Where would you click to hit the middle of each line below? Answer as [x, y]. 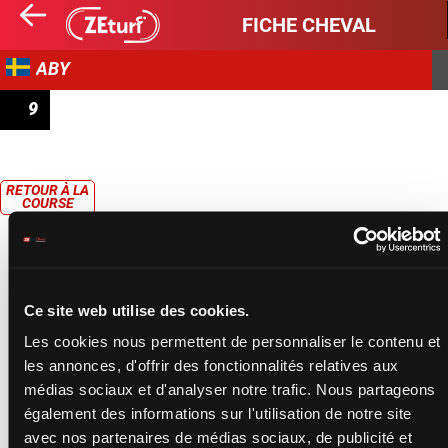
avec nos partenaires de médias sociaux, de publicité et [217, 437]
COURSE [47, 203]
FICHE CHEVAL [309, 25]
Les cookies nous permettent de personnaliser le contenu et [231, 341]
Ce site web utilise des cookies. [136, 309]
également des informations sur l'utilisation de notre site [217, 413]
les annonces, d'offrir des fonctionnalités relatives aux [210, 365]
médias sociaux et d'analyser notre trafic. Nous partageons [229, 389]
